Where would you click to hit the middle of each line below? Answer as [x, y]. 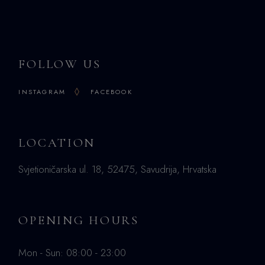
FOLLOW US [60, 64]
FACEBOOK [112, 91]
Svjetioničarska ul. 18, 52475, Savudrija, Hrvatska [118, 169]
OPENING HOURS [79, 220]
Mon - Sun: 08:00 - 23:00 [72, 252]
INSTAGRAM [42, 91]
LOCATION [57, 143]
